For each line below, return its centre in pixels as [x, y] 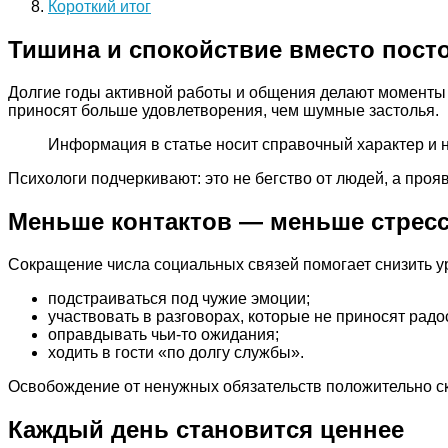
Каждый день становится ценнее [206, 429]
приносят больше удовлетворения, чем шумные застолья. [223, 110]
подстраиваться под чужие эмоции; [179, 298]
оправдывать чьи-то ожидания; [163, 334]
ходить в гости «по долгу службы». [176, 352]
